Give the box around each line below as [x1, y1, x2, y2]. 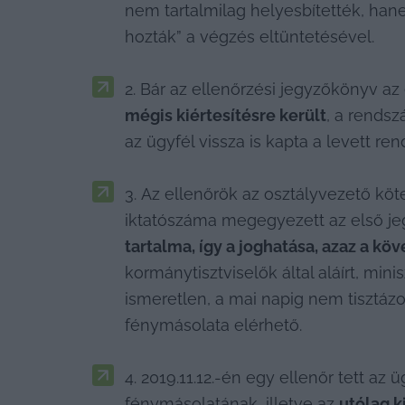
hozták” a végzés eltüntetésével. [125, 26, 374, 46]
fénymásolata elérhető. [125, 315, 302, 334]
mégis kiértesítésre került [125, 105, 326, 125]
